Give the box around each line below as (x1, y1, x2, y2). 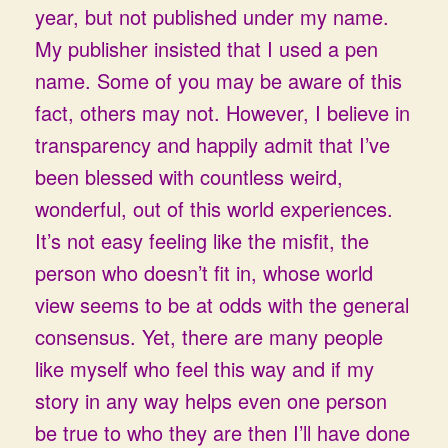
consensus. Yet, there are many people (35, 322, 383, 351)
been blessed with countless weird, (35, 162, 343, 191)
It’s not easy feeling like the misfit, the (35, 226, 369, 255)
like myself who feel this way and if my (35, 354, 374, 383)
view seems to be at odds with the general (35, 290, 409, 319)
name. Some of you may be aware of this (35, 66, 402, 95)
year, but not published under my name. (35, 2, 389, 31)
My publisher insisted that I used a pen (35, 34, 378, 63)
